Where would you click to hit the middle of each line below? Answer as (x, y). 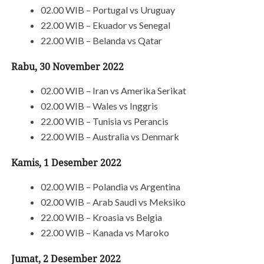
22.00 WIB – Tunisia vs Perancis (104, 121)
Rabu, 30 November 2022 (67, 67)
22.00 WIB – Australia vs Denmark (110, 136)
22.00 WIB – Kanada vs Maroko (105, 232)
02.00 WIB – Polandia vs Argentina (110, 187)
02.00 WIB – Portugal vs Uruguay (108, 10)
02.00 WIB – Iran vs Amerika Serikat (113, 90)
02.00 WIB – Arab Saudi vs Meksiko (113, 202)
